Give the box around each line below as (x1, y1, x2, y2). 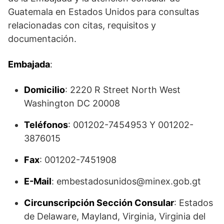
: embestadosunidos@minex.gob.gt (51, 175, 201, 186)
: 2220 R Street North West (65, 84, 180, 95)
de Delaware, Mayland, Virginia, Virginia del (24, 210, 205, 221)
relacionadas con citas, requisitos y (8, 19, 156, 30)
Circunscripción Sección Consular (24, 197, 174, 208)
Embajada (8, 58, 50, 69)
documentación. (8, 33, 76, 44)
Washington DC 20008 (24, 97, 120, 108)
